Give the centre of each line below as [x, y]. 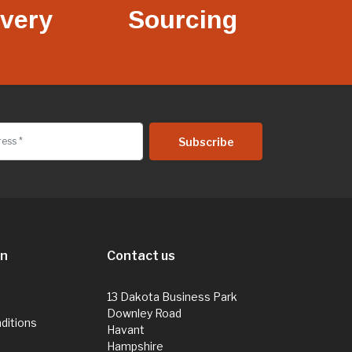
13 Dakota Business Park [172, 296]
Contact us [141, 255]
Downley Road [145, 313]
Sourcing [182, 19]
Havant [126, 329]
